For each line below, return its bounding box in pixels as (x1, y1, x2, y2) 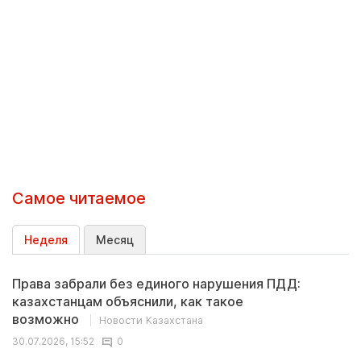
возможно (12, 311, 82, 327)
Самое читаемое (12, 189, 146, 208)
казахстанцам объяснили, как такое (12, 293, 243, 309)
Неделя (24, 233, 68, 247)
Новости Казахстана (99, 314, 203, 326)
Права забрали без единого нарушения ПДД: (12, 276, 301, 292)
